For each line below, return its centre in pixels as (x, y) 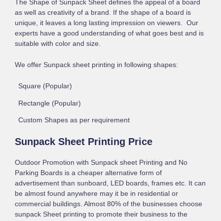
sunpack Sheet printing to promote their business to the (101, 214)
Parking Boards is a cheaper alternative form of (89, 173)
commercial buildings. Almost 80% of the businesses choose (109, 204)
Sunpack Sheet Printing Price (84, 142)
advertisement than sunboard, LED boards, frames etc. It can (110, 183)
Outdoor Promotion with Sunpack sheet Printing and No (101, 163)
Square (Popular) (45, 86)
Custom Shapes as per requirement (74, 120)
